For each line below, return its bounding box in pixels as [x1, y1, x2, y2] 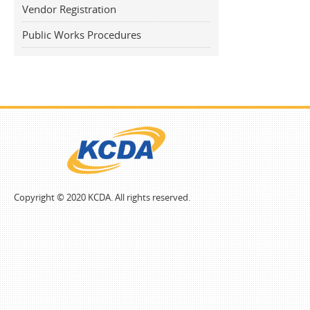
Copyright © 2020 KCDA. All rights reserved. [14, 191, 190, 203]
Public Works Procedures [22, 28, 141, 42]
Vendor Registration [22, 2, 116, 16]
